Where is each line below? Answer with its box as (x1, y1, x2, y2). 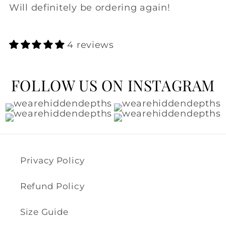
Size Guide (20, 207, 69, 217)
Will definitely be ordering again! (9, 2, 171, 14)
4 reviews (67, 39, 114, 51)
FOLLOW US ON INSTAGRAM (11, 75, 215, 96)
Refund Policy (20, 181, 85, 192)
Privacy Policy (20, 155, 85, 166)
